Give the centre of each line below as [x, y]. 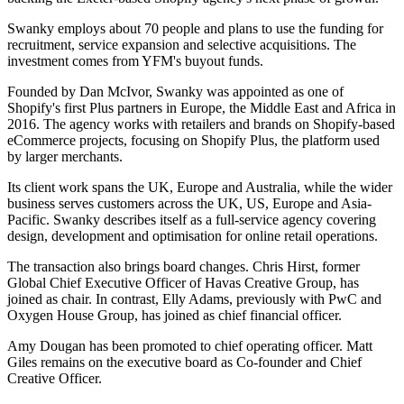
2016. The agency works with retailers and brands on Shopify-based [201, 124]
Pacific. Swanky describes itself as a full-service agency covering [192, 220]
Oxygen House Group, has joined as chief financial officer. [174, 316]
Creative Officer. [55, 379]
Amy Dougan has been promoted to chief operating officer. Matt [190, 346]
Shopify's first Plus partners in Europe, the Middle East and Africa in [202, 108]
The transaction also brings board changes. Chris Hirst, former [184, 267]
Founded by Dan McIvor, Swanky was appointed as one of [175, 92]
